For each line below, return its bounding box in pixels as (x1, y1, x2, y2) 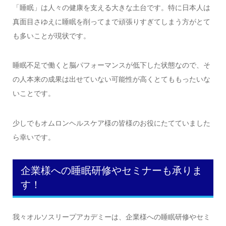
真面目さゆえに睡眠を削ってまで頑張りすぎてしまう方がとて (12, 18, 210, 26)
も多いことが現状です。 (12, 32, 90, 40)
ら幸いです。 (12, 133, 55, 141)
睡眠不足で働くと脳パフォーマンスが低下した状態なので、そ (12, 61, 210, 70)
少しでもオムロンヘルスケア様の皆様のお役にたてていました (12, 119, 210, 127)
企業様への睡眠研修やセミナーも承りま (20, 165, 202, 177)
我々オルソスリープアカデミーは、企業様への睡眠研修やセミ (12, 213, 210, 221)
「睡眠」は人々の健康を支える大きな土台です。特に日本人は (12, 4, 210, 12)
